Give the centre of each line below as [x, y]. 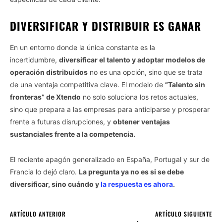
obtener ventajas [141, 121]
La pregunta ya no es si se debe [131, 171]
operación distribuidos [49, 72]
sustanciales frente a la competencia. [73, 134]
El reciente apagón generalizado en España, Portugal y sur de [110, 159]
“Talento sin [185, 84]
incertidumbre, [34, 59]
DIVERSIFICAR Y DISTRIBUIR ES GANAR [106, 26]
